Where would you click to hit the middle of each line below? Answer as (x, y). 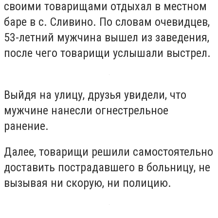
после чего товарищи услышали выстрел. (107, 53)
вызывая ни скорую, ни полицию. (88, 183)
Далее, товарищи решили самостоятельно (109, 152)
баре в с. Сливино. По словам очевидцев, (107, 22)
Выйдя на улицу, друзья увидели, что (95, 95)
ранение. (26, 126)
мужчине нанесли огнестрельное (86, 110)
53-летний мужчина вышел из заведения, (107, 38)
